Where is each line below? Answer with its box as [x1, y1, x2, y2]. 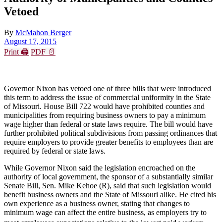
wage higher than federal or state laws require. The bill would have [4, 119, 213, 128]
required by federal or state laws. [4, 146, 106, 155]
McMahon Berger [15, 28, 71, 37]
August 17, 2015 [4, 37, 56, 46]
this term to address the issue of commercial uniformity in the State [4, 93, 211, 102]
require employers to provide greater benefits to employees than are [4, 137, 213, 146]
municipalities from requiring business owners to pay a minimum [4, 111, 206, 119]
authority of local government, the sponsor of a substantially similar [4, 172, 213, 181]
